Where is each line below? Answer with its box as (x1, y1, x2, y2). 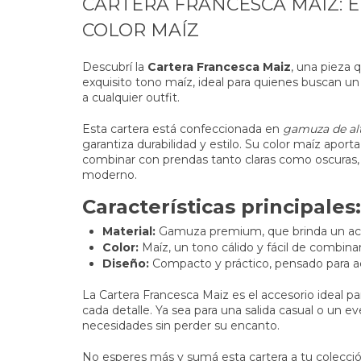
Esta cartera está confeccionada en (82, 122, 283, 137)
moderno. (82, 168, 137, 183)
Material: (102, 224, 156, 239)
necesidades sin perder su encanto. (82, 318, 280, 334)
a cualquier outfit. (82, 90, 180, 106)
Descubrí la (82, 60, 147, 75)
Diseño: (102, 256, 149, 272)
